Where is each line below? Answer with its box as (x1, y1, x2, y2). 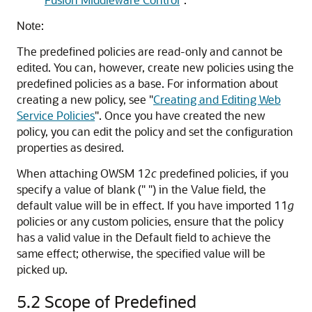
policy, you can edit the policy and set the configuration (17, 124, 293, 139)
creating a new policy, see (17, 92, 149, 107)
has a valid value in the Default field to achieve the (17, 230, 271, 244)
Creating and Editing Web (153, 92, 281, 107)
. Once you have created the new (99, 108, 265, 123)
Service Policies (17, 108, 95, 123)
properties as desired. (17, 140, 124, 155)
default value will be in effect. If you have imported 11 (17, 198, 288, 212)
